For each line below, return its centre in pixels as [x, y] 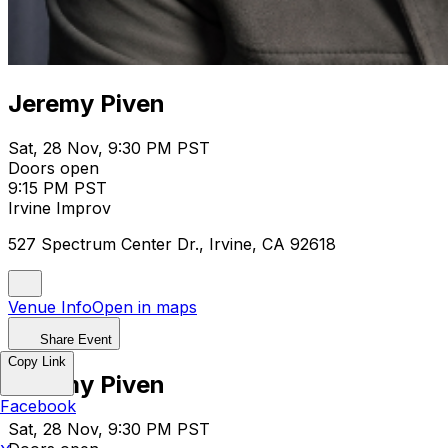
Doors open [53, 167]
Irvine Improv [59, 207]
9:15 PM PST [57, 187]
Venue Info [50, 306]
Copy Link [37, 361]
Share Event [76, 339]
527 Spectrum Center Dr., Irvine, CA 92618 [172, 243]
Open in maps [144, 306]
